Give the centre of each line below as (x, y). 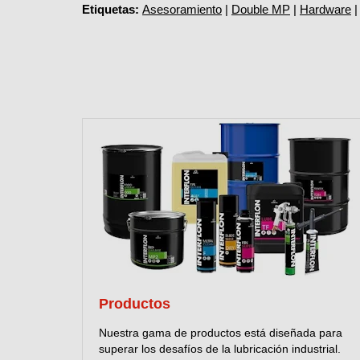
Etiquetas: (112, 10)
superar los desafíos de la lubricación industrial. (220, 348)
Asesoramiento (182, 10)
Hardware (325, 10)
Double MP (261, 10)
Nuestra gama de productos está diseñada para (221, 332)
